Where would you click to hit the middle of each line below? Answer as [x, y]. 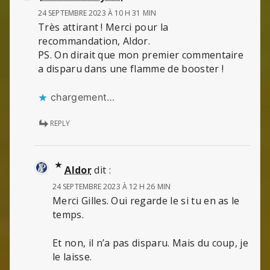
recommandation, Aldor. [94, 41]
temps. [68, 215]
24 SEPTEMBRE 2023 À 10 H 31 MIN [97, 13]
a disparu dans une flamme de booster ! [131, 69]
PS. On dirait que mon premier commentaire [141, 55]
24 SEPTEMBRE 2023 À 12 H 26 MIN [111, 187]
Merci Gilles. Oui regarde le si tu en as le [146, 201]
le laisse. [72, 257]
